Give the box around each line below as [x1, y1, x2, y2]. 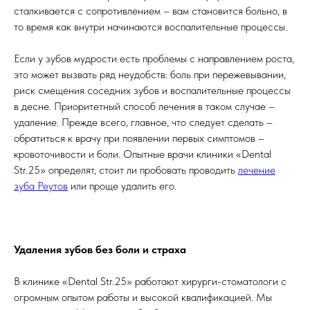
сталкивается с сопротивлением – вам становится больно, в [14, 3, 287, 17]
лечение [238, 163, 275, 176]
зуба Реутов [14, 179, 68, 192]
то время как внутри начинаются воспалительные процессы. [14, 19, 287, 33]
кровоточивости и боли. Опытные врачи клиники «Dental [14, 147, 271, 161]
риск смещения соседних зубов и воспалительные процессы [14, 83, 291, 97]
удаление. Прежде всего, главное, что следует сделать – [14, 115, 273, 129]
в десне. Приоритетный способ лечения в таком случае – [14, 99, 275, 113]
